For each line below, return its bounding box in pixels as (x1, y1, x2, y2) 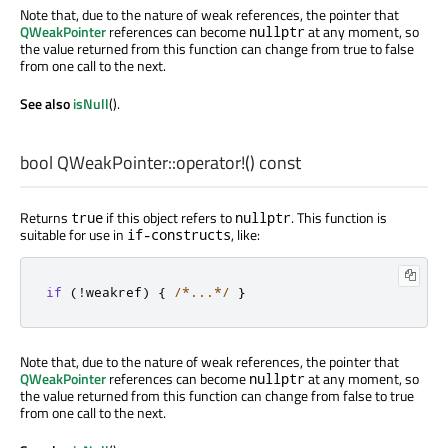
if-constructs (127, 224, 231, 244)
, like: (231, 223, 260, 245)
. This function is (291, 206, 387, 228)
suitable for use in (20, 223, 127, 245)
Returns (20, 206, 71, 228)
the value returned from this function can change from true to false (20, 38, 414, 60)
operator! (176, 148, 245, 176)
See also (20, 93, 73, 115)
